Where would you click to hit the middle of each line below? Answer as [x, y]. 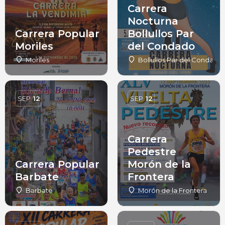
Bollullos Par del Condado [180, 60]
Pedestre [152, 152]
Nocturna [153, 21]
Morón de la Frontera [173, 190]
